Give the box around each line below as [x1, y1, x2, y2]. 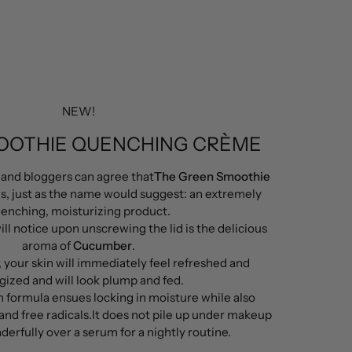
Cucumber [72, 238, 132, 254]
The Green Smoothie [153, 169, 270, 185]
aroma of [21, 238, 73, 254]
